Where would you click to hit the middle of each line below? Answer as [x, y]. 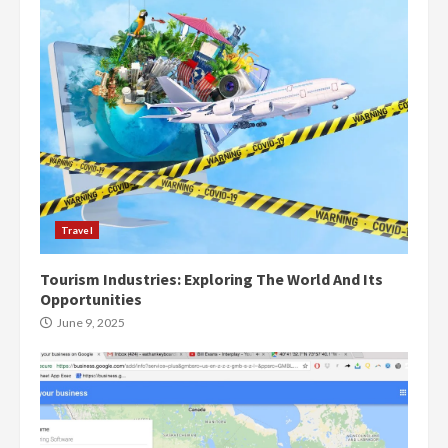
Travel [77, 230]
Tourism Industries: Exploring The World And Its [211, 279]
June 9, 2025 [90, 322]
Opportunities [91, 299]
